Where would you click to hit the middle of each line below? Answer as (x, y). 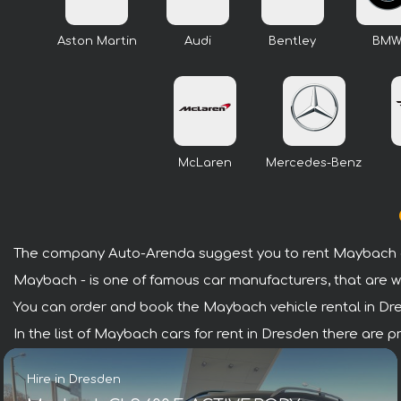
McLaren (205, 162)
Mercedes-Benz (314, 162)
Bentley (292, 42)
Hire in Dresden (74, 379)
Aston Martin (97, 42)
